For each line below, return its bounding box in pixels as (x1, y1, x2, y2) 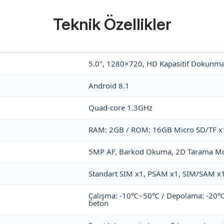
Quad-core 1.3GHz (88, 102, 152, 112)
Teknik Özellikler (52, 14, 171, 34)
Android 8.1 (88, 80, 129, 90)
